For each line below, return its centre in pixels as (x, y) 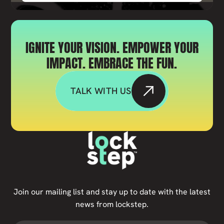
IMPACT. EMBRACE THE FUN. (112, 63)
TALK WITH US (101, 91)
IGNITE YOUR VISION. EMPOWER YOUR (112, 48)
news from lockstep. (112, 204)
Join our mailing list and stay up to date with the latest (112, 192)
